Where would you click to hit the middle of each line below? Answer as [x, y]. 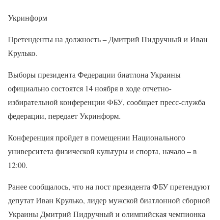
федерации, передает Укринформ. [64, 115]
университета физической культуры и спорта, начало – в [102, 151]
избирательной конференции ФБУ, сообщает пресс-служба [107, 102]
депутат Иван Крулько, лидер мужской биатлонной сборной [109, 200]
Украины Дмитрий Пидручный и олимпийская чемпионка [107, 214]
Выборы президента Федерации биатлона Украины [94, 74]
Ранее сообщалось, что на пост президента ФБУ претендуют [109, 186]
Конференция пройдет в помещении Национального [96, 137]
